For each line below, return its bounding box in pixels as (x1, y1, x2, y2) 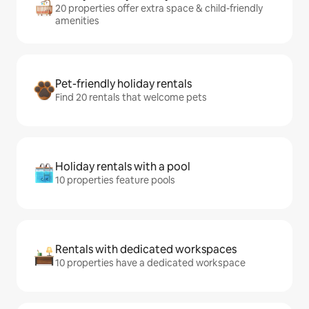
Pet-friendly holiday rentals (55, 77, 192, 92)
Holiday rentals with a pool (55, 159, 190, 175)
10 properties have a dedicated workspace (55, 257, 246, 270)
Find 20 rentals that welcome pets (55, 91, 207, 104)
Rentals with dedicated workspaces (55, 242, 237, 257)
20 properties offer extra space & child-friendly (55, 2, 263, 15)
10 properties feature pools (55, 174, 175, 187)
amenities (55, 14, 99, 28)
